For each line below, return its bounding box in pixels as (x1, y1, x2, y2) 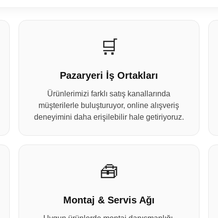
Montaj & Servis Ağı (63, 195, 155, 205)
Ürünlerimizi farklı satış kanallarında (47, 90, 171, 98)
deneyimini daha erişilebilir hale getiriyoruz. (34, 113, 184, 121)
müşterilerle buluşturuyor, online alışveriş (38, 101, 180, 109)
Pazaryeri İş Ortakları (59, 70, 158, 81)
